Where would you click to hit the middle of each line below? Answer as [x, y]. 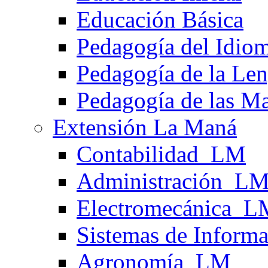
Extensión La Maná [145, 127]
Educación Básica [160, 20]
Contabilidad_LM [161, 154]
